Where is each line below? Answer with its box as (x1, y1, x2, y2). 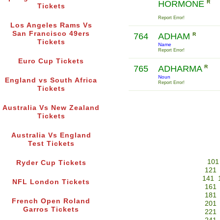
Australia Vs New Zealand (2, 104, 100, 112)
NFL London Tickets (12, 178, 90, 186)
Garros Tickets (23, 206, 79, 214)
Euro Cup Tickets (18, 57, 84, 65)
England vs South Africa (5, 77, 97, 84)
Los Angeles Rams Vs (10, 22, 92, 29)
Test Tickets (27, 140, 75, 148)
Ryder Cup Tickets (16, 159, 86, 167)
